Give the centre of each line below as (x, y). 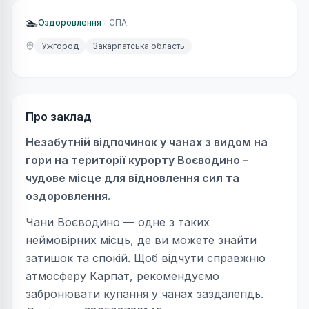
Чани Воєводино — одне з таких (118, 222)
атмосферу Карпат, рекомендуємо (122, 276)
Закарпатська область (139, 46)
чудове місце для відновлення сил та (132, 178)
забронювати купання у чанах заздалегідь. (144, 293)
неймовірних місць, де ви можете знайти (141, 240)
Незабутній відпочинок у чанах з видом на (147, 142)
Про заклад (59, 116)
